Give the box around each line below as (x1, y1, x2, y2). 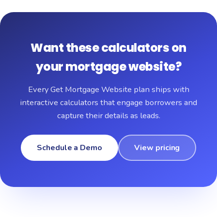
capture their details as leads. (57, 110, 160, 121)
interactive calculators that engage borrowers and (20, 97, 197, 108)
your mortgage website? (35, 59, 182, 75)
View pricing (134, 142, 180, 153)
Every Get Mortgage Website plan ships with (28, 84, 189, 95)
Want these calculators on (31, 40, 186, 56)
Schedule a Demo (37, 142, 102, 153)
